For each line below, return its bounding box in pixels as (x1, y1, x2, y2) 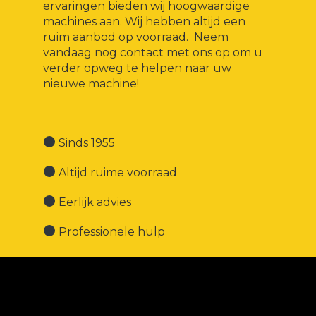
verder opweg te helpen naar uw (43, 61, 231, 75)
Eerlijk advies (56, 195, 132, 209)
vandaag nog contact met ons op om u (43, 45, 262, 59)
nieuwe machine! (43, 76, 139, 90)
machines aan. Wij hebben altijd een (43, 14, 245, 28)
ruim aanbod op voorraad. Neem (43, 30, 229, 44)
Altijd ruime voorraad (56, 165, 178, 179)
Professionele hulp (56, 224, 166, 238)
